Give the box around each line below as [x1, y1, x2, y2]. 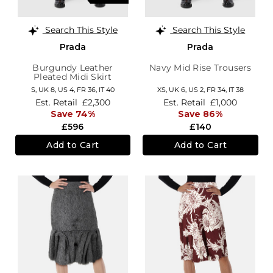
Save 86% [178, 108, 223, 120]
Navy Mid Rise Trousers [149, 62, 252, 73]
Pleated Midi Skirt [34, 71, 112, 82]
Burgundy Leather [32, 62, 113, 73]
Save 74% [50, 108, 95, 120]
